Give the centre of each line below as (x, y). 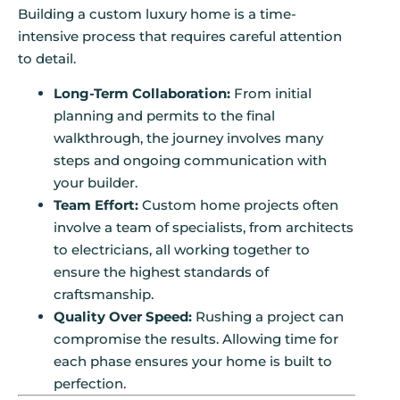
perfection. (90, 384)
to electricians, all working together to (182, 250)
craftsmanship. (104, 295)
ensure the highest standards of (161, 272)
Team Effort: (96, 205)
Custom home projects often (238, 205)
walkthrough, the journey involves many (188, 138)
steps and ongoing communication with (190, 161)
